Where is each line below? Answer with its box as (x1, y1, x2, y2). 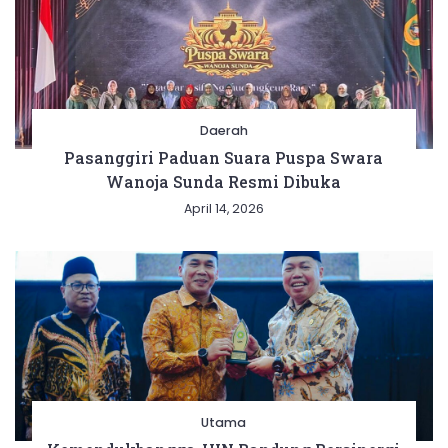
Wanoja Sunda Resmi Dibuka (106, 171, 342, 193)
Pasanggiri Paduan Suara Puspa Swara (64, 147, 384, 169)
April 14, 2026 (183, 200, 264, 218)
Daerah (199, 122, 248, 140)
